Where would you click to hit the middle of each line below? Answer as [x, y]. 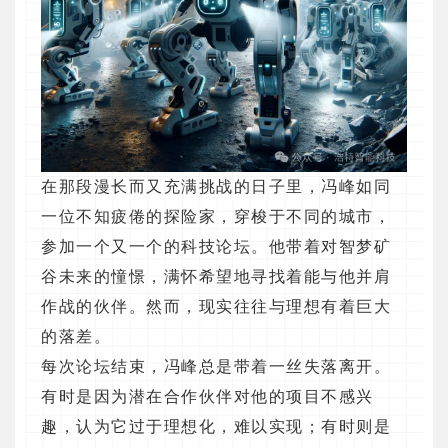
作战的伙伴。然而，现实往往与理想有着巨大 [216, 307]
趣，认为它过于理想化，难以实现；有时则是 [216, 427]
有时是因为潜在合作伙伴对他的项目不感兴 [207, 397]
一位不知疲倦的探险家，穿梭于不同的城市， [216, 217]
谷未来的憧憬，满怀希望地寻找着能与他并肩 [216, 277]
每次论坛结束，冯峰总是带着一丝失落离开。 [216, 367]
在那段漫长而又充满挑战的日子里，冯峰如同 [216, 187]
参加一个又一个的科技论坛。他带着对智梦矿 [216, 247]
